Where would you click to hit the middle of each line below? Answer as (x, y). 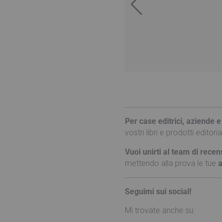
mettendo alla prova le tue (171, 164)
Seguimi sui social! (158, 192)
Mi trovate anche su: (160, 211)
